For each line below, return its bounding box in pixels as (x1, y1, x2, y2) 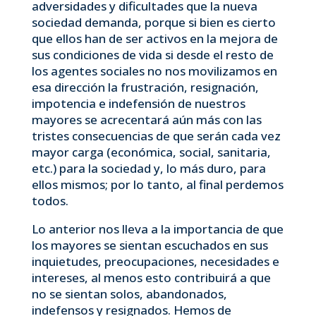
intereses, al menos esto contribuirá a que (31, 269, 271, 286)
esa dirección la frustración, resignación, (31, 79, 259, 95)
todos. (31, 193, 68, 209)
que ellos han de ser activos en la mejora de (31, 30, 278, 47)
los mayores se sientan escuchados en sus (31, 237, 268, 253)
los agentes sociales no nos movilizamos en (31, 63, 277, 79)
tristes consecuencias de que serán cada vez (31, 128, 281, 144)
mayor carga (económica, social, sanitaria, (31, 144, 271, 160)
